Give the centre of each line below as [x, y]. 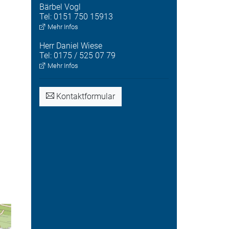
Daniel [67, 46]
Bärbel [51, 7]
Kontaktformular [85, 97]
